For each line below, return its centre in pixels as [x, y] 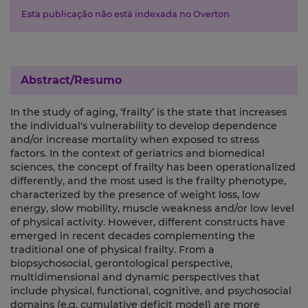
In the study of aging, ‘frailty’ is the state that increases [148, 112]
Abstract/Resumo [71, 80]
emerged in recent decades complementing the [133, 236]
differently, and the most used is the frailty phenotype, [148, 181]
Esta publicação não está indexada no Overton [125, 14]
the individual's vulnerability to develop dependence [144, 126]
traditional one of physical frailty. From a [112, 250]
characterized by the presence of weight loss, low [135, 195]
